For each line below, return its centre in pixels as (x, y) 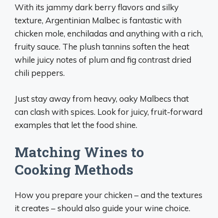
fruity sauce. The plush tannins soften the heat (102, 46)
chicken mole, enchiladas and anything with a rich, (109, 33)
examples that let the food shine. (76, 125)
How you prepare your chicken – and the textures (109, 195)
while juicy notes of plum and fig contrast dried (103, 60)
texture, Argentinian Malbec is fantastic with (98, 20)
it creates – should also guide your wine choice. (102, 208)
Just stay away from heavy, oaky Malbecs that (102, 98)
